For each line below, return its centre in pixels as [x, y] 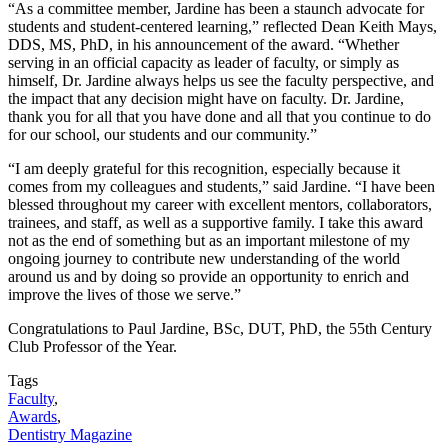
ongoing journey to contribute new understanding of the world [204, 259]
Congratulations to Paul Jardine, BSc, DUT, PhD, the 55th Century [220, 329]
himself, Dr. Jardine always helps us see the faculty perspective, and [221, 81]
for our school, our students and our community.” [162, 135]
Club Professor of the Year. [92, 347]
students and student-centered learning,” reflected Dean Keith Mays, [222, 27]
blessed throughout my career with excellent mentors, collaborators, [220, 205]
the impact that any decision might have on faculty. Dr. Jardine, [206, 99]
